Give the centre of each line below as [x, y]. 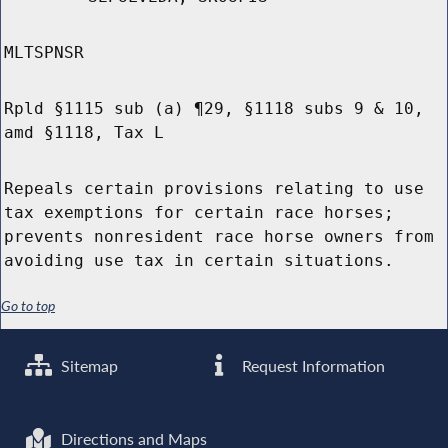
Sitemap [88, 365]
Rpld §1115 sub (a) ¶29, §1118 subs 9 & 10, [214, 109]
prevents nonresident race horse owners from [219, 237]
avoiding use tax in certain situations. [199, 261]
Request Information [312, 365]
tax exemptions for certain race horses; [199, 213]
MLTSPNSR [44, 53]
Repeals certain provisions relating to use [214, 189]
